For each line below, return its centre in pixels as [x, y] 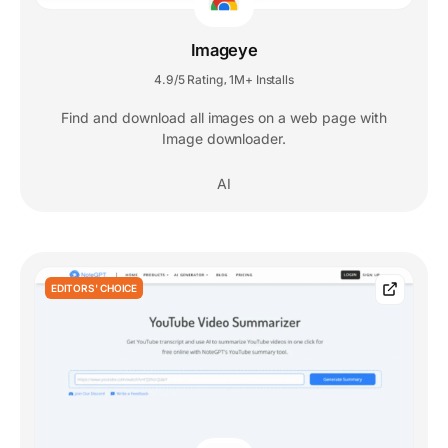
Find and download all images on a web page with [224, 118]
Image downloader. [224, 139]
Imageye [224, 50]
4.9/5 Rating [188, 80]
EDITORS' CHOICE [94, 288]
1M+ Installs [261, 80]
